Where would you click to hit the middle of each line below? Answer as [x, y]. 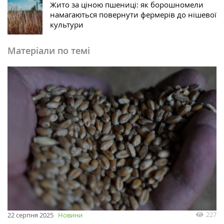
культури [67, 25]
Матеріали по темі [49, 51]
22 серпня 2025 [30, 215]
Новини [70, 215]
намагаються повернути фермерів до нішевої [133, 15]
